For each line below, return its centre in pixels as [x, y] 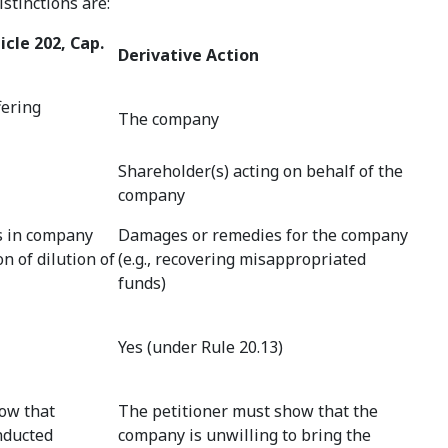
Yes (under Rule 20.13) [201, 347]
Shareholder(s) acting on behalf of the [261, 171]
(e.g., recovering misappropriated [242, 259]
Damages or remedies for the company [263, 235]
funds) [142, 283]
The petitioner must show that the [248, 411]
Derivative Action [189, 55]
